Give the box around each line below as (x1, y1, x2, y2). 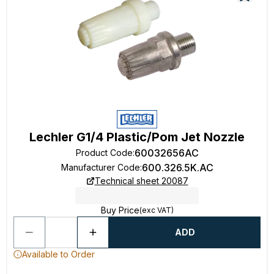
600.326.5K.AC (141, 161, 213, 174)
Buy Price (100, 205, 139, 215)
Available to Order (22, 249, 95, 259)
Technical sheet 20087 (94, 176, 188, 186)
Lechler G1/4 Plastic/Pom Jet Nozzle (29, 130, 245, 144)
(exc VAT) (139, 206, 174, 215)
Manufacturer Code (61, 162, 140, 172)
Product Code (75, 147, 133, 158)
